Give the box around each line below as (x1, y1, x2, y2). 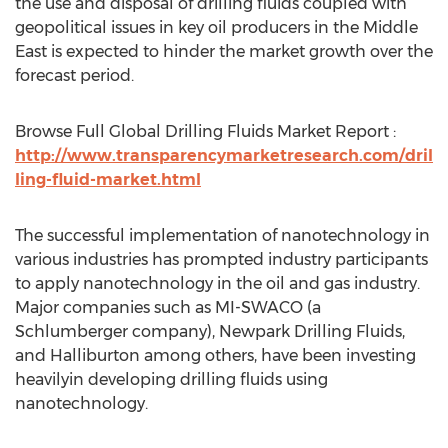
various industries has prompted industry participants (15, 250, 428, 269)
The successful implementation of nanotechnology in (15, 226, 430, 245)
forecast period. (15, 66, 134, 85)
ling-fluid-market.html (15, 170, 201, 189)
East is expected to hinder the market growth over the (15, 42, 433, 61)
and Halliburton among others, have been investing (15, 346, 416, 365)
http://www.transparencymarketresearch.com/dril (15, 146, 433, 165)
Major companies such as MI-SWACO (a (15, 298, 321, 317)
